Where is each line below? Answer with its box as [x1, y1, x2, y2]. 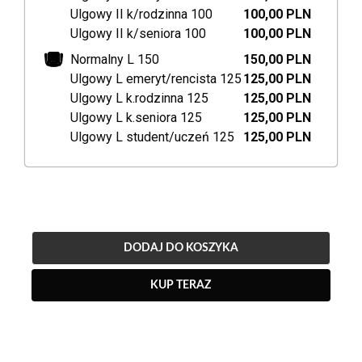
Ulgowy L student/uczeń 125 [70, 129, 235, 145]
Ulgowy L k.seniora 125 [70, 110, 203, 126]
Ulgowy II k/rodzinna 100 [70, 6, 213, 23]
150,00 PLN [242, 52, 311, 68]
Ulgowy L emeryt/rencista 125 [70, 71, 242, 87]
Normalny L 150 [70, 52, 160, 68]
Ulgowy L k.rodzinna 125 [70, 90, 209, 107]
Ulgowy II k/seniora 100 [70, 26, 207, 42]
